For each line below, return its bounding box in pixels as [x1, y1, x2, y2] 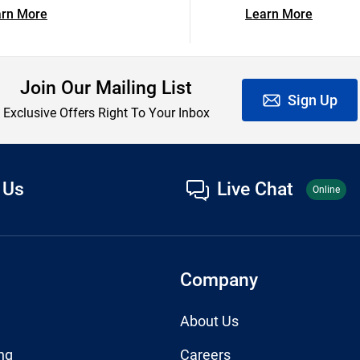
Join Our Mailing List [20, 76, 192, 99]
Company [180, 268, 258, 291]
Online [313, 183, 340, 195]
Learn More [245, 6, 313, 22]
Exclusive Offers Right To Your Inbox [2, 105, 210, 121]
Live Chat [217, 178, 293, 201]
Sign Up [287, 92, 337, 109]
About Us [180, 313, 239, 329]
